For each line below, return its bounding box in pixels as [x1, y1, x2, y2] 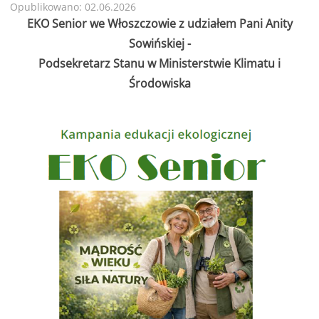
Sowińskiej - [128, 35, 191, 51]
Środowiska [128, 75, 191, 91]
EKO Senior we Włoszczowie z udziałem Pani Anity [26, 15, 293, 31]
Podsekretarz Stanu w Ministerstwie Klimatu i [38, 55, 281, 71]
